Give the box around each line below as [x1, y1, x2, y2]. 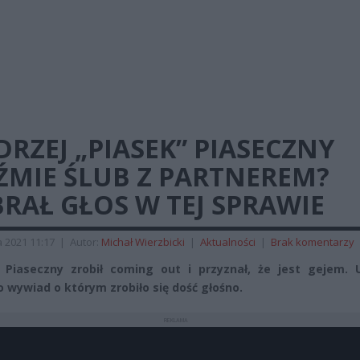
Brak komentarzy [271, 235, 354, 249]
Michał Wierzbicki [101, 235, 185, 249]
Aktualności [200, 235, 256, 249]
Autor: [70, 235, 101, 249]
